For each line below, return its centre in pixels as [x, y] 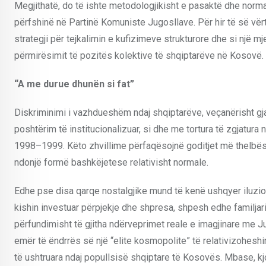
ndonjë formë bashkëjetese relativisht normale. [111, 162]
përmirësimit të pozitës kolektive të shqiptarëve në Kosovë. [139, 55]
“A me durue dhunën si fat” [74, 84]
